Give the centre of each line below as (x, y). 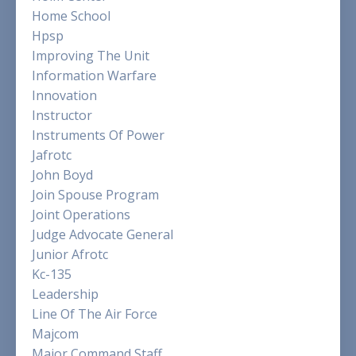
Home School (71, 15)
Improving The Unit (91, 55)
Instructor (62, 115)
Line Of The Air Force (95, 313)
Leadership (65, 294)
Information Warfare (94, 75)
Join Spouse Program (95, 194)
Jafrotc (52, 155)
